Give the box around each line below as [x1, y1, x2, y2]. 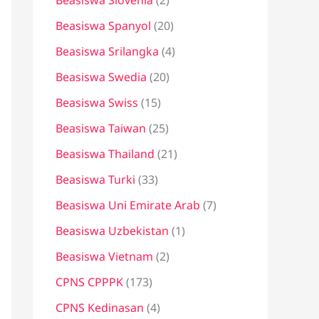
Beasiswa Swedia [56, 69, 147, 85]
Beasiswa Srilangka [56, 43, 159, 59]
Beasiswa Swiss [56, 95, 138, 110]
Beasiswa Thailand [56, 146, 155, 162]
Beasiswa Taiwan [56, 120, 146, 136]
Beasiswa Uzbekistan [56, 223, 169, 239]
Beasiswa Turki [56, 172, 135, 187]
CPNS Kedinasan [56, 300, 144, 315]
